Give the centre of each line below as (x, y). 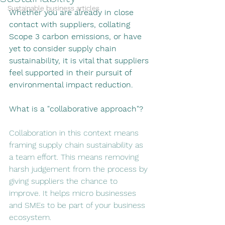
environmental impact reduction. (72, 85)
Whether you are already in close (73, 12)
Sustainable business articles (53, 8)
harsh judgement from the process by (80, 169)
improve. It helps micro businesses (74, 193)
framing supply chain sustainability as (77, 145)
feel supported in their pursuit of (72, 73)
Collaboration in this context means (75, 133)
